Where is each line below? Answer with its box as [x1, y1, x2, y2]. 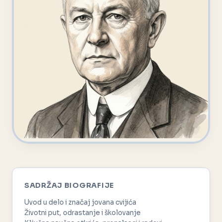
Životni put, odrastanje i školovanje [24, 209, 141, 218]
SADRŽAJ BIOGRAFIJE [24, 181, 114, 190]
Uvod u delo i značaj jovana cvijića [24, 198, 136, 207]
